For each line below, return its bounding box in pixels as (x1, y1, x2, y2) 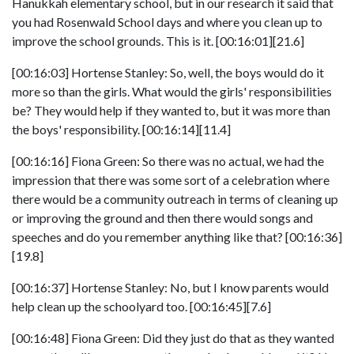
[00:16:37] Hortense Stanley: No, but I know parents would (12, 280, 329, 295)
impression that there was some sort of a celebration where (12, 172, 330, 187)
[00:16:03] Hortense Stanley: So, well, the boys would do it (12, 65, 324, 80)
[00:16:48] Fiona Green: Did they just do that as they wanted (12, 330, 334, 345)
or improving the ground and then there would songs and (12, 210, 313, 225)
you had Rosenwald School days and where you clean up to (12, 14, 322, 29)
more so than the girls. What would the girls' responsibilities (12, 84, 332, 99)
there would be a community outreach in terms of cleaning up (12, 191, 338, 206)
